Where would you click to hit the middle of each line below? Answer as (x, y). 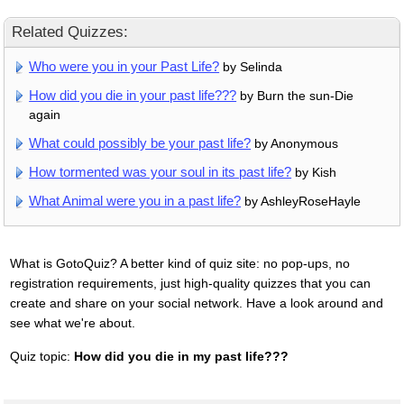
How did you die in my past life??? (181, 357)
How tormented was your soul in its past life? (161, 172)
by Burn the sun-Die (295, 96)
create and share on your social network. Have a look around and (196, 303)
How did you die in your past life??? (133, 96)
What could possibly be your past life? (140, 143)
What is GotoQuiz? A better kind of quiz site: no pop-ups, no (179, 264)
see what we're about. (72, 323)
